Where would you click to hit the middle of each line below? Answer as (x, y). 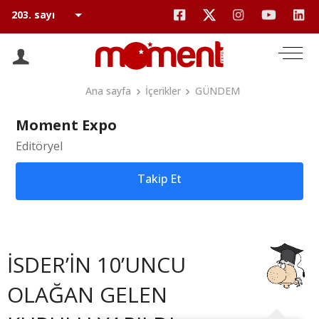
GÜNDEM (217, 91)
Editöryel (39, 146)
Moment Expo (66, 125)
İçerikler (163, 91)
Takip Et (159, 179)
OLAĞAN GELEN (87, 294)
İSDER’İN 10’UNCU (96, 265)
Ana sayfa (109, 91)
